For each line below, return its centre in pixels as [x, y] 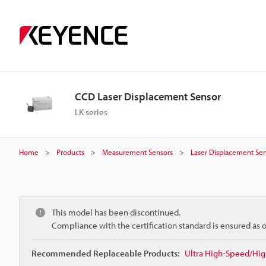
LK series [91, 112]
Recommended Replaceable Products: [106, 253]
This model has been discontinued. [116, 212]
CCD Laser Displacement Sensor [148, 96]
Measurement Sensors [137, 152]
